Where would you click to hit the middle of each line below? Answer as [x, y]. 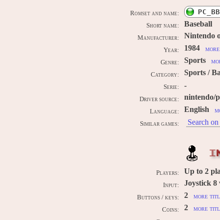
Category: [165, 74]
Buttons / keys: [158, 197]
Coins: [171, 209]
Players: [168, 173]
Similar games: [160, 124]
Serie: [171, 87]
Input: [171, 185]
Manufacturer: [158, 38]
